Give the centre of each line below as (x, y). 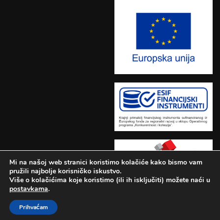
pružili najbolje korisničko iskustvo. (65, 171)
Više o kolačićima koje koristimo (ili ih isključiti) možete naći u (110, 180)
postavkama (29, 189)
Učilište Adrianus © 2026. (55, 201)
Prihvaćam (33, 207)
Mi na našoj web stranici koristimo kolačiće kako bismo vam (106, 162)
